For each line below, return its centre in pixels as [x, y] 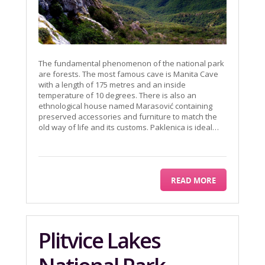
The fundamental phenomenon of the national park [131, 64]
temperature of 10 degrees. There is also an [117, 96]
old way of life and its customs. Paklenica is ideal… [129, 127]
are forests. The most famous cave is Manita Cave [128, 74]
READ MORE [193, 181]
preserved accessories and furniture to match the [128, 117]
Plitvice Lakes [99, 241]
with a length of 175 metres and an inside [112, 85]
